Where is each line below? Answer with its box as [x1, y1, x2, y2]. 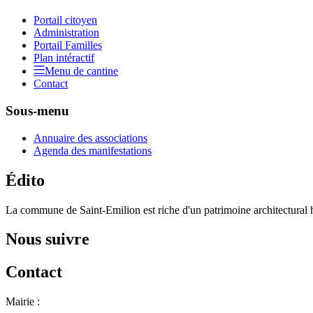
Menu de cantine [45, 65, 118, 78]
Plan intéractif [34, 52, 94, 64]
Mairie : [6, 296, 40, 308]
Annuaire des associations [34, 131, 147, 144]
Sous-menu [6, 103, 69, 118]
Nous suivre [6, 230, 89, 249]
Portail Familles [34, 39, 102, 52]
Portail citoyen [34, 14, 97, 27]
